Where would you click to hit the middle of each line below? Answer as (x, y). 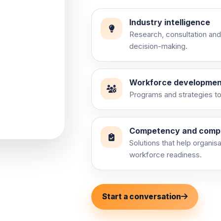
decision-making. (159, 46)
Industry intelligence (170, 22)
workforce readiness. (166, 154)
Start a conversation (142, 196)
